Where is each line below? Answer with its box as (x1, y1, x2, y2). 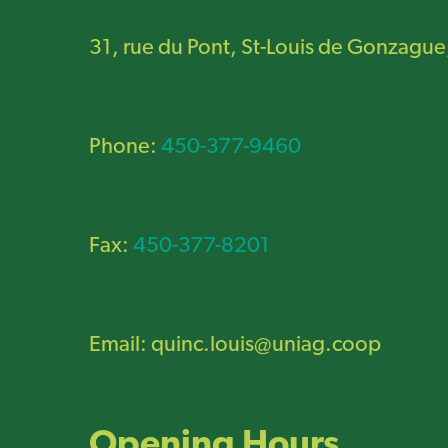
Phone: (89, 135, 161, 159)
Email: (89, 333, 151, 357)
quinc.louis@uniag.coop (151, 333, 381, 357)
